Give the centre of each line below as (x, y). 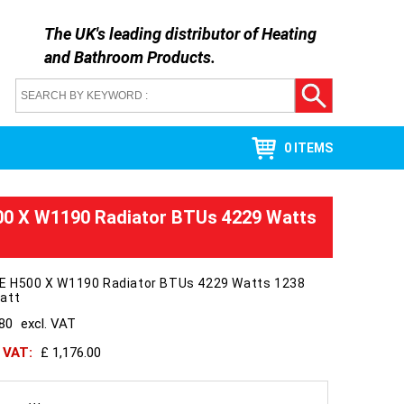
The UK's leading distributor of (152, 34)
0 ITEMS (308, 148)
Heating (289, 34)
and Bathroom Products (127, 57)
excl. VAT (48, 324)
